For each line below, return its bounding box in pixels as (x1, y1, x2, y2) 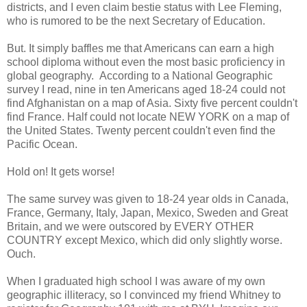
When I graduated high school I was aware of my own (7, 275, 265, 288)
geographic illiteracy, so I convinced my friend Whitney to (7, 289, 281, 302)
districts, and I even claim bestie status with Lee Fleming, (7, 1, 282, 14)
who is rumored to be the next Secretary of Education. (7, 15, 265, 27)
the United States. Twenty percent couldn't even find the (7, 125, 275, 137)
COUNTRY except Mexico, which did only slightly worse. (7, 234, 282, 247)
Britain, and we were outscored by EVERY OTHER (7, 221, 254, 233)
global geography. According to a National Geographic (7, 70, 273, 82)
